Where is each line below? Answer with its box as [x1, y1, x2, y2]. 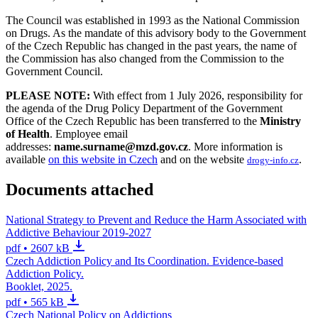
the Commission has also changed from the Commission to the [6, 52, 284, 65]
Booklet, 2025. [6, 280, 72, 292]
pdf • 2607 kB [6, 241, 70, 254]
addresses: [6, 140, 54, 153]
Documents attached [6, 180, 153, 199]
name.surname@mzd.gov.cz [54, 140, 188, 153]
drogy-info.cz [247, 155, 299, 165]
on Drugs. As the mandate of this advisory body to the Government [6, 26, 306, 39]
